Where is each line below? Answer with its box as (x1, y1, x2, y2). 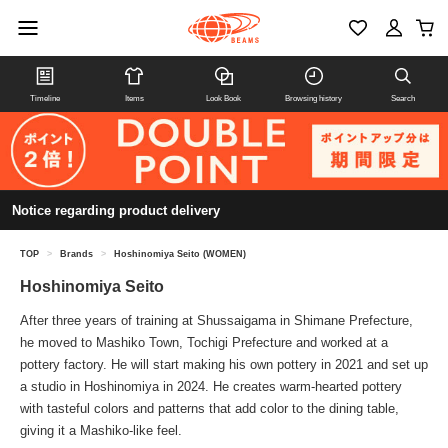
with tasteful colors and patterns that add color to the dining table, (20, 401, 399, 417)
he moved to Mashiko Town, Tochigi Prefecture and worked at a (20, 335, 388, 351)
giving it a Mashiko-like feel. (20, 423, 182, 439)
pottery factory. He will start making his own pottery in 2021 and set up (20, 357, 428, 373)
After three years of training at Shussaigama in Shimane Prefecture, (20, 313, 413, 329)
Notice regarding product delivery (12, 203, 220, 219)
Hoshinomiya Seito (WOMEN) (114, 249, 246, 260)
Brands (60, 249, 93, 260)
